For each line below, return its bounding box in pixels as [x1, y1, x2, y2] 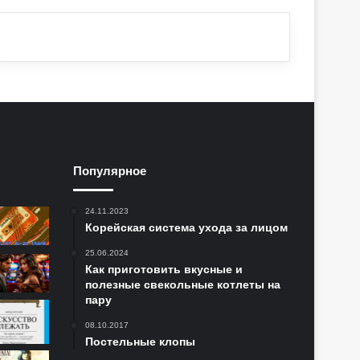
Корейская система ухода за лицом [85, 221, 288, 235]
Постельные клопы [85, 335, 195, 349]
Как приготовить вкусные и [85, 263, 243, 276]
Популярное [73, 164, 146, 178]
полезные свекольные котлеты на [85, 278, 280, 292]
